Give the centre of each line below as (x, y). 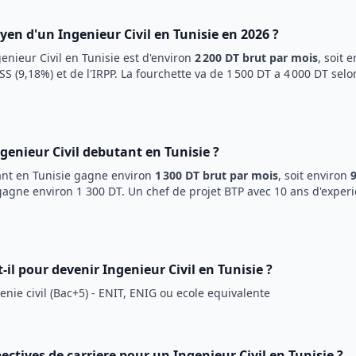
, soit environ (314, 175)
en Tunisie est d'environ (127, 58)
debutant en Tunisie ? (149, 152)
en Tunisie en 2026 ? (215, 34)
